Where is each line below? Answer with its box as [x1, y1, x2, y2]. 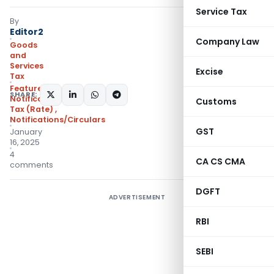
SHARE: [10, 89, 37, 99]
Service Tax [196, 6, 247, 18]
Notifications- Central [10, 94, 102, 104]
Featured [10, 83, 48, 94]
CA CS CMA [196, 155, 245, 168]
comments [10, 160, 53, 170]
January [10, 127, 42, 137]
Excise [196, 65, 223, 78]
